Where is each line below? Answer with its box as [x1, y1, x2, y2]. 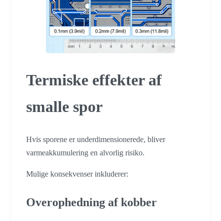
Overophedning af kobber [26, 196, 157, 209]
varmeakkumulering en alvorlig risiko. [26, 148, 145, 157]
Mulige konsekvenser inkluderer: [26, 170, 128, 179]
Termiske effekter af [26, 71, 162, 89]
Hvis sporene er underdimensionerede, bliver [26, 135, 165, 144]
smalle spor [26, 97, 103, 115]
